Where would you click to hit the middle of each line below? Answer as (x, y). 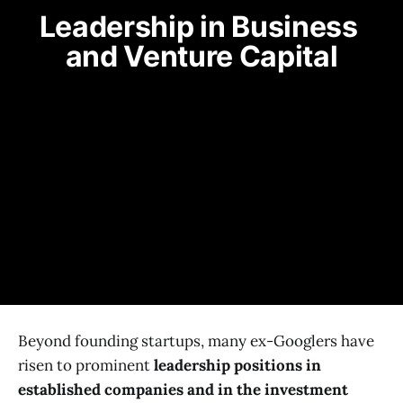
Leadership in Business (198, 26)
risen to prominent (86, 366)
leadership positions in (237, 366)
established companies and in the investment (183, 390)
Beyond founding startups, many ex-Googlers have (196, 341)
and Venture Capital (201, 56)
